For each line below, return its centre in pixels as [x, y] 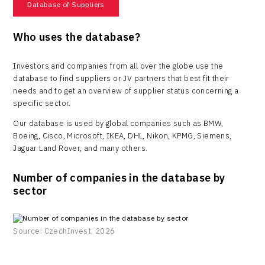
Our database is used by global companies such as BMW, [118, 123]
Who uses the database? [77, 37]
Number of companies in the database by [119, 177]
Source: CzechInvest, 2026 [64, 231]
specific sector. [42, 103]
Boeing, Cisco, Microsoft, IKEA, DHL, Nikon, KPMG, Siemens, [122, 135]
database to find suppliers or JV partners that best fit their [121, 78]
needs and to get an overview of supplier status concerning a [126, 91]
